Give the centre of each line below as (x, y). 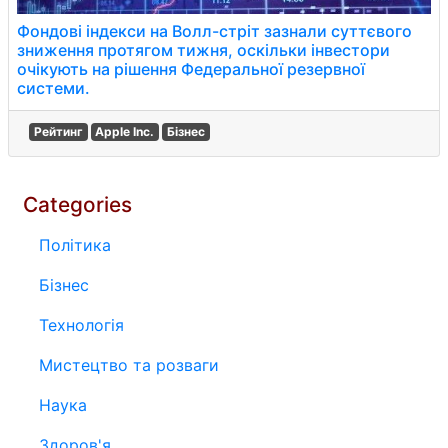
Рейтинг (58, 131)
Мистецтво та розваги (129, 365)
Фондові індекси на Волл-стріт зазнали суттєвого (214, 31)
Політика (75, 245)
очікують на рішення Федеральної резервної (191, 69)
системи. (53, 88)
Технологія (81, 325)
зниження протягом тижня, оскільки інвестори (203, 50)
